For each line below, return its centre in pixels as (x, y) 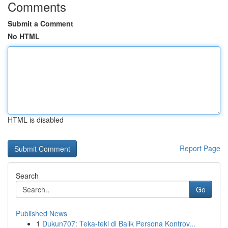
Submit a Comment (40, 23)
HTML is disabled (36, 120)
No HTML (24, 36)
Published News (41, 213)
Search (27, 176)
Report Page (200, 148)
